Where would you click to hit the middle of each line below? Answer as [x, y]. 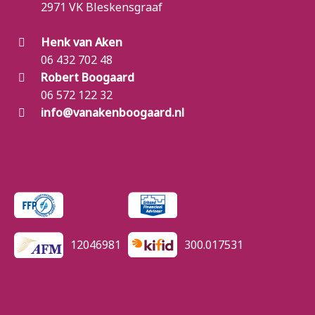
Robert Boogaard [88, 77]
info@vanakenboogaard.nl [112, 112]
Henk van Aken [82, 42]
